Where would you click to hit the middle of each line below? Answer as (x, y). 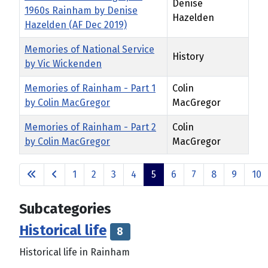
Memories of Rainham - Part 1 (90, 89)
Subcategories (65, 209)
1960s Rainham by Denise (81, 11)
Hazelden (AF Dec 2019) (76, 25)
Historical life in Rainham (74, 252)
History (188, 57)
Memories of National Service (89, 50)
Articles (35, 161)
